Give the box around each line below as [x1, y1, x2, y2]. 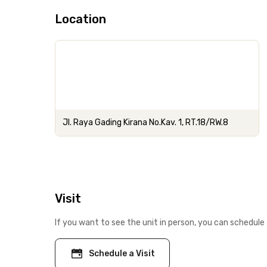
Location [55, 12, 106, 26]
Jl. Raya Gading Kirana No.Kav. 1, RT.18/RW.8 [63, 117, 228, 128]
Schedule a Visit [89, 249, 155, 259]
